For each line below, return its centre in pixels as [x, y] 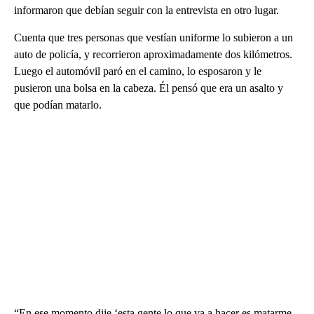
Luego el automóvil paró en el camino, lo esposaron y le [138, 71]
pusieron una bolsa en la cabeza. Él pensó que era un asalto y [149, 88]
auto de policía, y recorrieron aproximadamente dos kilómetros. [153, 54]
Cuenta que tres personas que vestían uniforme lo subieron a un [153, 37]
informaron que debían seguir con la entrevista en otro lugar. [146, 10]
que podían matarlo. [58, 104]
